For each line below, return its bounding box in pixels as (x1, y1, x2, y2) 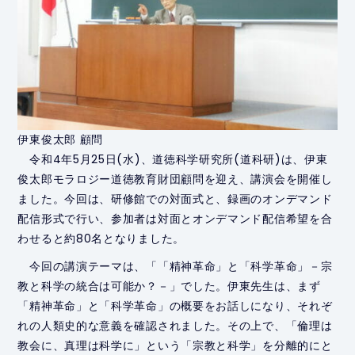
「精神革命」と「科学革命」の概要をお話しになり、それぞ (17, 298, 333, 315)
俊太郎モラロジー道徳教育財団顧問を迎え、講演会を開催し (17, 171, 333, 188)
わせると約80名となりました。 (17, 231, 185, 247)
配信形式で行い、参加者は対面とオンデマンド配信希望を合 (17, 211, 333, 227)
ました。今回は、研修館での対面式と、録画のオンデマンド (17, 191, 333, 208)
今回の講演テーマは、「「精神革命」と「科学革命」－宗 (17, 258, 333, 275)
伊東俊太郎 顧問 (17, 132, 104, 148)
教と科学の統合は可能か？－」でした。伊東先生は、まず (17, 278, 321, 295)
